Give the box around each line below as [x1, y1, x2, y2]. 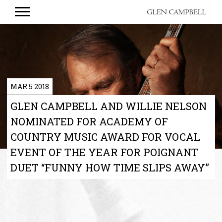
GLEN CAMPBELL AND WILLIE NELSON [10, 99, 207, 113]
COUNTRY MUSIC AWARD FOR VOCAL [10, 129, 200, 144]
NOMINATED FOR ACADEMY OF [10, 114, 168, 128]
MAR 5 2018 [10, 81, 49, 91]
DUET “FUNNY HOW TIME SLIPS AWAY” [10, 160, 209, 174]
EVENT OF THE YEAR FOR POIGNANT [10, 145, 198, 159]
